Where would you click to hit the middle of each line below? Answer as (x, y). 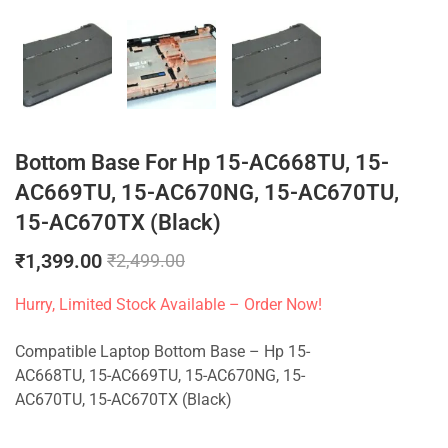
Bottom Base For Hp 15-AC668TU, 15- (202, 163)
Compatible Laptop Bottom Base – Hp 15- (162, 352)
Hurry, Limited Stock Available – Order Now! (168, 304)
